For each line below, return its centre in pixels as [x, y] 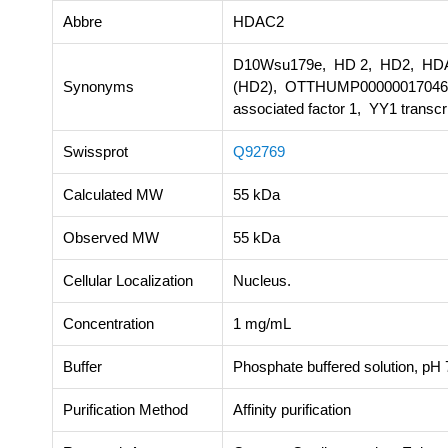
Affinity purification [292, 409]
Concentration [108, 323]
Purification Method [125, 409]
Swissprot [95, 151]
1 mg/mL [262, 323]
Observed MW [111, 237]
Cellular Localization [128, 280]
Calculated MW [113, 194]
